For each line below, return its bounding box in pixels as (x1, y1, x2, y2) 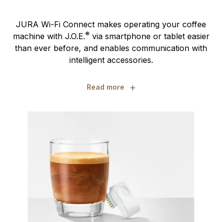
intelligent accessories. (69, 55, 153, 65)
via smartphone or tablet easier (89, 31, 210, 42)
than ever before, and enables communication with (15, 43, 207, 54)
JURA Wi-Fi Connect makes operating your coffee (16, 19, 206, 30)
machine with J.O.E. (12, 31, 85, 42)
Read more (86, 83, 124, 92)
